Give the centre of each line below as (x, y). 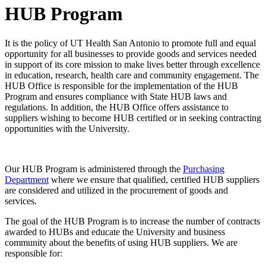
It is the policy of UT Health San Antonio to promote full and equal (130, 43)
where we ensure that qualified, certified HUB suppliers (154, 179)
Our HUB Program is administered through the (94, 169)
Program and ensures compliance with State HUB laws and (116, 96)
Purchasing (204, 169)
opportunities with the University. (67, 128)
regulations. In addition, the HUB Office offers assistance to (117, 107)
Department (27, 179)
